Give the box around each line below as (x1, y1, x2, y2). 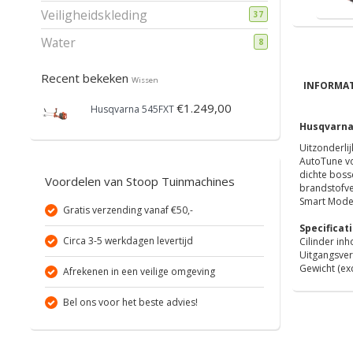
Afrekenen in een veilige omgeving (63, 264, 215, 278)
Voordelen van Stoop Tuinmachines (45, 173, 235, 189)
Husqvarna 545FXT (90, 102, 174, 116)
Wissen (132, 74, 158, 85)
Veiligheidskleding (41, 6, 147, 24)
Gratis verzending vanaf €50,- (63, 203, 193, 217)
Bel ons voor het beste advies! (63, 295, 198, 309)
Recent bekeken (41, 69, 132, 86)
